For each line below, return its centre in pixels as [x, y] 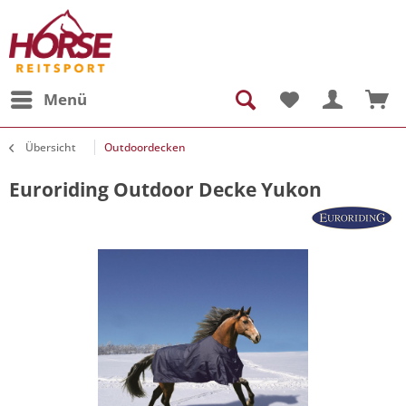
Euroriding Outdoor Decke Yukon [165, 189]
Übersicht [51, 147]
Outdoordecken [145, 147]
